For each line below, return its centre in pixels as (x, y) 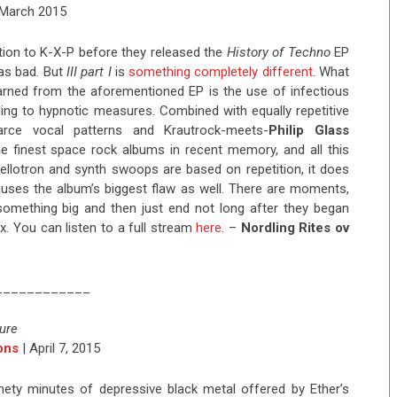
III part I (89, 72)
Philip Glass (309, 131)
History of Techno (278, 53)
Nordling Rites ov (295, 228)
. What (331, 72)
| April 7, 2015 (59, 349)
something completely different (221, 72)
